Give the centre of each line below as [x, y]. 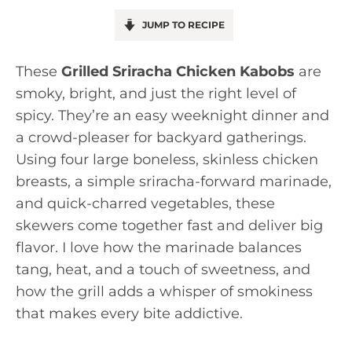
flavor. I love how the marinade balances [159, 247]
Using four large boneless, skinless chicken [167, 159]
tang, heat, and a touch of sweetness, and [163, 269]
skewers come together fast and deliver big [169, 225]
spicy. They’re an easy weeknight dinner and [172, 115]
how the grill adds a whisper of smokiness [164, 291]
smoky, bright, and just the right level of [156, 93]
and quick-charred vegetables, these [145, 203]
